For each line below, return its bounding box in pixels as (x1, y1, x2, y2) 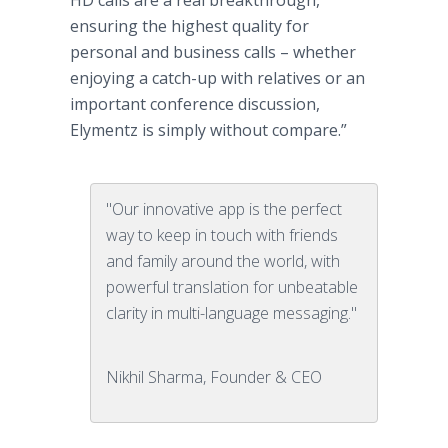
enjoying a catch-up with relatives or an (70, 67, 365, 89)
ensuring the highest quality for (70, 15, 309, 37)
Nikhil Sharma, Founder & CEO (106, 366, 322, 388)
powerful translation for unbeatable (106, 276, 358, 298)
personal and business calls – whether (70, 41, 356, 63)
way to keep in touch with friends (106, 224, 338, 246)
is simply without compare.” (138, 119, 347, 141)
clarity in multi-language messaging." (106, 302, 357, 324)
